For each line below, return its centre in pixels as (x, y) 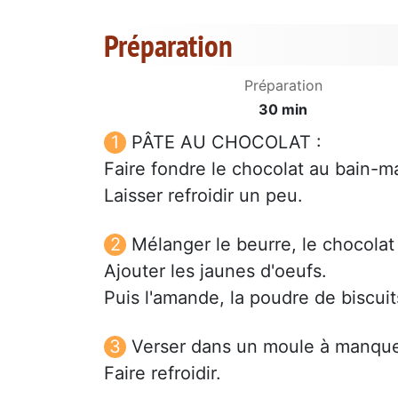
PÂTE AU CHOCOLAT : (227, 142)
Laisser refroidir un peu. (203, 195)
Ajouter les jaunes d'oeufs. (215, 271)
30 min (283, 109)
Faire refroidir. (163, 373)
